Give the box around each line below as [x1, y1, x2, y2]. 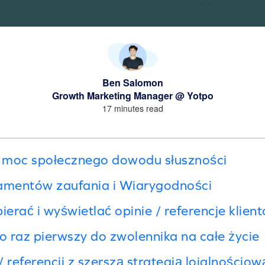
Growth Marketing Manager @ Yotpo [51, 88, 214, 102]
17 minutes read [102, 102, 163, 114]
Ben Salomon [102, 75, 163, 89]
